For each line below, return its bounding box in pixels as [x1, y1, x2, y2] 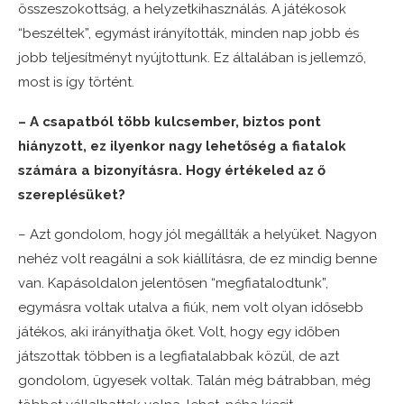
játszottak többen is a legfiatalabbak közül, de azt [18, 348, 339, 365]
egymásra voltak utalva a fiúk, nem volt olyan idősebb [18, 299, 363, 317]
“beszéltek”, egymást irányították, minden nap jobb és [18, 25, 359, 42]
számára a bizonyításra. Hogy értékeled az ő [18, 162, 326, 179]
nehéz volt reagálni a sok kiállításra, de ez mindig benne [18, 251, 377, 268]
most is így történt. [18, 74, 134, 91]
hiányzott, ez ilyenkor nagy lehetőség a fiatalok [18, 138, 346, 155]
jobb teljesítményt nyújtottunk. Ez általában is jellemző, [18, 50, 366, 67]
